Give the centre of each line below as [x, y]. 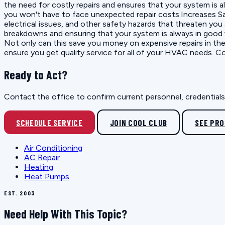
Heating [39, 167]
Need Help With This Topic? [66, 214]
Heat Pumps [47, 177]
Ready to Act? [36, 75]
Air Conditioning [53, 148]
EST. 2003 [20, 193]
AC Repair [42, 158]
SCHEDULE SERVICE [49, 122]
